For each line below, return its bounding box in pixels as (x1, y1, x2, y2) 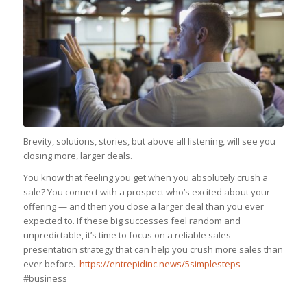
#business (23, 271, 67, 284)
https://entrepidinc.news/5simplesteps (77, 257, 241, 270)
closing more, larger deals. (23, 149, 132, 162)
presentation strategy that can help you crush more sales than (23, 243, 283, 256)
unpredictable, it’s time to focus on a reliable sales (23, 228, 231, 241)
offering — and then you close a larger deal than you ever (23, 199, 264, 212)
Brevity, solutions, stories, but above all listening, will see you (23, 134, 275, 147)
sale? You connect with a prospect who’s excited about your (23, 185, 270, 198)
